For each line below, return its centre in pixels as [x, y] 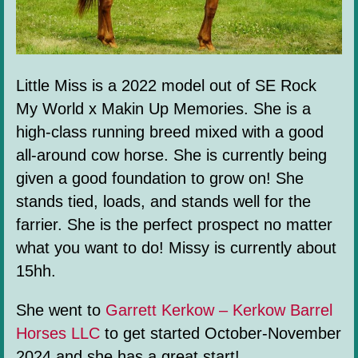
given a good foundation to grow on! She [160, 179]
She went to [61, 310]
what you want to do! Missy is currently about [176, 248]
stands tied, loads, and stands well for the [163, 202]
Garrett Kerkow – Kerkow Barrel [219, 310]
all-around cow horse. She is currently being [171, 155]
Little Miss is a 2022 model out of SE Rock [166, 86]
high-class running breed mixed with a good [170, 132]
